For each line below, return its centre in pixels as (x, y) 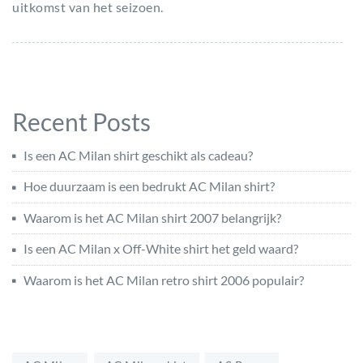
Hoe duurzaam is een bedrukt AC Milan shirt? (149, 186)
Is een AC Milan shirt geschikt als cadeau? (138, 155)
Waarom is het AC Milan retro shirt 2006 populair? (164, 280)
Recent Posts (81, 122)
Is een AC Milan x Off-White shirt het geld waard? (161, 249)
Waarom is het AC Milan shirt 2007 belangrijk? (152, 217)
